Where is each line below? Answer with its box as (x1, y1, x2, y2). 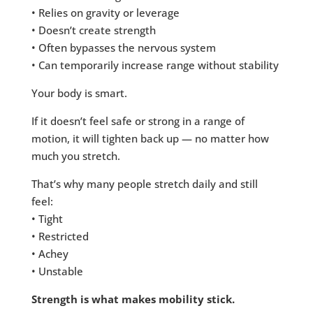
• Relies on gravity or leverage (31, 6, 180, 20)
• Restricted (31, 229, 89, 244)
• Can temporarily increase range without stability (31, 58, 279, 73)
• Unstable (31, 264, 83, 279)
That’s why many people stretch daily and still (31, 177, 258, 191)
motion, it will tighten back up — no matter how (31, 131, 269, 146)
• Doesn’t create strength (31, 23, 156, 38)
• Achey (31, 247, 68, 261)
